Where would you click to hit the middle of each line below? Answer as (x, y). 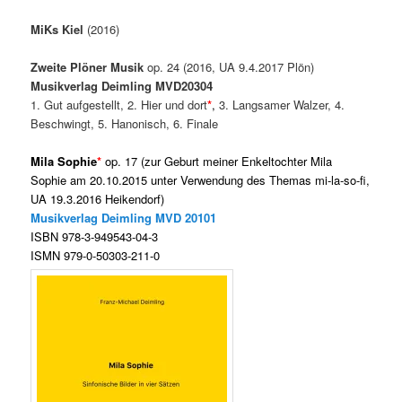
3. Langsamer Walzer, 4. (282, 105)
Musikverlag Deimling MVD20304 (122, 86)
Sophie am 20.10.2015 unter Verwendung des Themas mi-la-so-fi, (201, 180)
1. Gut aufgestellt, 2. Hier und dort (119, 105)
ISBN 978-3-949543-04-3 (95, 237)
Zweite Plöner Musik (87, 67)
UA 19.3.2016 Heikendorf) (98, 199)
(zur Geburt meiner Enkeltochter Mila (237, 162)
